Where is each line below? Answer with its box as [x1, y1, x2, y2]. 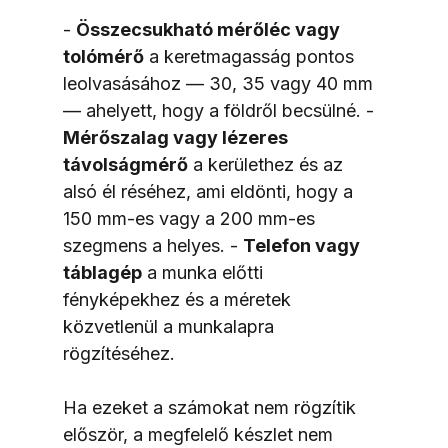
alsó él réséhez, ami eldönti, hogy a [62, 180, 358, 202]
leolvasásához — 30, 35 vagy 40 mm [62, 72, 378, 94]
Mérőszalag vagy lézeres [62, 126, 292, 148]
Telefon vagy [242, 234, 364, 256]
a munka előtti [141, 261, 268, 283]
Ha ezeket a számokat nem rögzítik [62, 396, 361, 418]
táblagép [62, 261, 142, 283]
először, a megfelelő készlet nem [62, 423, 338, 445]
